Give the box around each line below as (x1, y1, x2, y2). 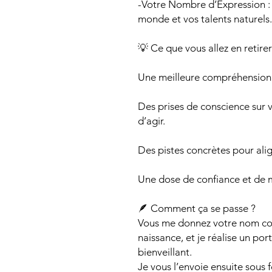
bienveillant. (138, 246, 192, 259)
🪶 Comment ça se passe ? (138, 202, 256, 215)
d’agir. (138, 115, 165, 127)
